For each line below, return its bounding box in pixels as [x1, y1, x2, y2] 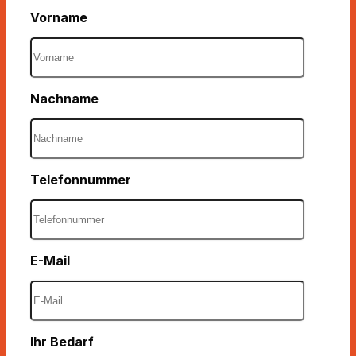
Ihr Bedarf [30, 333, 94, 350]
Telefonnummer [30, 172, 131, 188]
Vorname [30, 10, 87, 26]
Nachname [30, 91, 99, 107]
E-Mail [30, 252, 70, 269]
